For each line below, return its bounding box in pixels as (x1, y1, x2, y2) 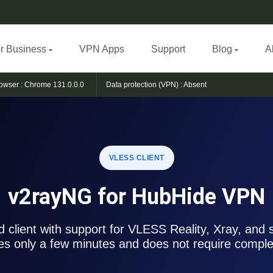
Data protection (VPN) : (106, 80, 183, 90)
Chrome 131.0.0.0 (24, 80, 84, 90)
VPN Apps (79, 44, 124, 55)
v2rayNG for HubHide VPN (8, 184, 265, 210)
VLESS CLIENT (108, 154, 165, 163)
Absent (183, 80, 207, 90)
